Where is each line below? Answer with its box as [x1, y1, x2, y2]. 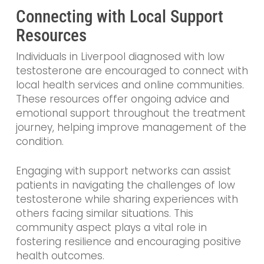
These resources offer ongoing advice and [15, 92, 229, 107]
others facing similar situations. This [15, 206, 193, 220]
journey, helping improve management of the [15, 120, 246, 135]
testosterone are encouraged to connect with [15, 64, 248, 78]
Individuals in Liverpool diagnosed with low [15, 49, 225, 64]
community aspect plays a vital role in [15, 220, 207, 235]
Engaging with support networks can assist [15, 163, 231, 178]
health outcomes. [15, 248, 104, 263]
